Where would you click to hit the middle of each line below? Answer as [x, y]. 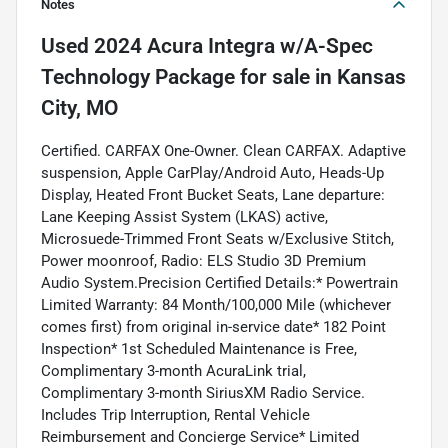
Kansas [371, 77]
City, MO [79, 108]
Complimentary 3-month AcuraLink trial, [173, 371]
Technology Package [138, 77]
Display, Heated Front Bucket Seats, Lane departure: [213, 195]
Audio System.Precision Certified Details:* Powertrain [219, 283]
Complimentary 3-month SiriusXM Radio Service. [203, 393]
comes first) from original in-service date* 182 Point [213, 327]
